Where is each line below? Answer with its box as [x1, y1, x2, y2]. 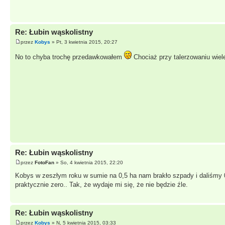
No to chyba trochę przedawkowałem [15, 53, 124, 61]
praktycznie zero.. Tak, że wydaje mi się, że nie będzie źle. [15, 180, 188, 188]
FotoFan [35, 159, 54, 165]
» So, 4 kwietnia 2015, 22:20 [54, 159, 123, 165]
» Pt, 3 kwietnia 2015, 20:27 [50, 39, 118, 45]
